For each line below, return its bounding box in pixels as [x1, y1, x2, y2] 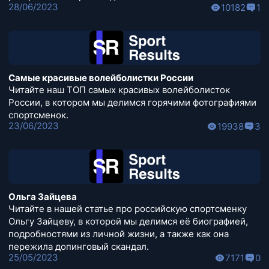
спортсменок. [8, 109, 68, 121]
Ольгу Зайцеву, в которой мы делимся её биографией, [8, 216, 248, 228]
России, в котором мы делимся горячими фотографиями [8, 97, 256, 109]
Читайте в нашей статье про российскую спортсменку [8, 203, 247, 215]
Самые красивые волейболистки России [8, 72, 193, 84]
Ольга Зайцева [8, 191, 77, 203]
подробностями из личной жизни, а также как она [8, 228, 229, 240]
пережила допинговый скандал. [8, 241, 149, 253]
